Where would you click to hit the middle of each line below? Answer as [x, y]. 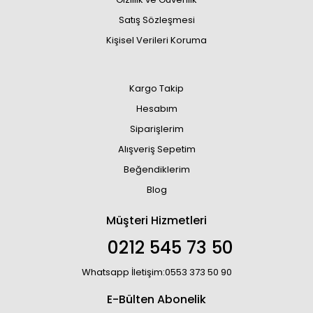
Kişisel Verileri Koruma [156, 40]
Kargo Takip [156, 88]
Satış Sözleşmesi [156, 20]
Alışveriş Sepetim [156, 149]
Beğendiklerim [156, 169]
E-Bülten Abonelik [156, 299]
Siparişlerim [156, 129]
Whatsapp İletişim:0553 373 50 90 [156, 272]
